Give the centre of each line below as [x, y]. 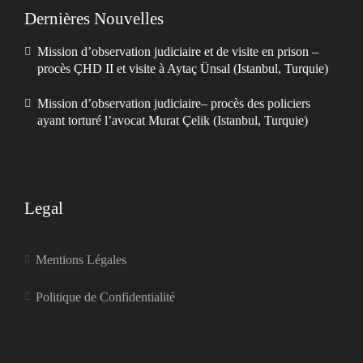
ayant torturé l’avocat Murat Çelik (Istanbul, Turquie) [173, 120]
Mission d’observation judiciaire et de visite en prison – [178, 51]
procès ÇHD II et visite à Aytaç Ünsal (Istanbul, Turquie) [183, 68]
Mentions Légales [81, 260]
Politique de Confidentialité [105, 297]
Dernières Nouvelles [94, 19]
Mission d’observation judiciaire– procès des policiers [174, 103]
